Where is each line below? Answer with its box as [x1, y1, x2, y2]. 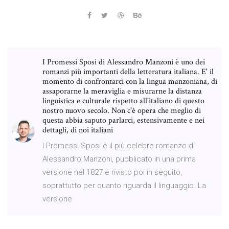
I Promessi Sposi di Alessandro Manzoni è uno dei [42, 56, 205, 67]
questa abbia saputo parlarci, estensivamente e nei [42, 114, 204, 126]
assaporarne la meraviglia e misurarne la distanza [42, 85, 202, 97]
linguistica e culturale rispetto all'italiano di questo [42, 95, 204, 106]
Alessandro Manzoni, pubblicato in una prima [42, 154, 196, 164]
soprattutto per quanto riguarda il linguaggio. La [42, 180, 206, 190]
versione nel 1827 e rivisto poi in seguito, [42, 167, 182, 177]
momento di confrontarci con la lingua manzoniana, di [42, 76, 217, 87]
